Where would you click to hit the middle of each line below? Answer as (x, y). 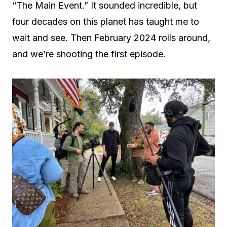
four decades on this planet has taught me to (106, 22)
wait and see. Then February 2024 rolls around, (111, 38)
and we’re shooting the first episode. (89, 54)
